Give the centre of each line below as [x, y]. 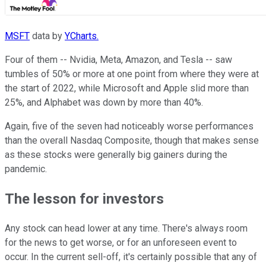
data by [47, 36]
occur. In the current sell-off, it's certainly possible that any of [131, 257]
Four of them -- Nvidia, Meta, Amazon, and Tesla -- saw [118, 60]
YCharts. [82, 36]
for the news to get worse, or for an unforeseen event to [121, 243]
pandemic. [26, 169]
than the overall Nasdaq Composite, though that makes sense [132, 141]
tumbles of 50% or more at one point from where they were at [132, 74]
